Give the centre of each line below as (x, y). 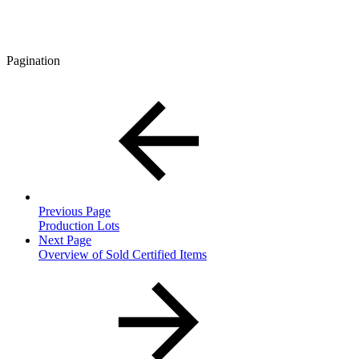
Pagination (33, 60)
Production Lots (79, 225)
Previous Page (75, 211)
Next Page (65, 240)
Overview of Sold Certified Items (123, 254)
